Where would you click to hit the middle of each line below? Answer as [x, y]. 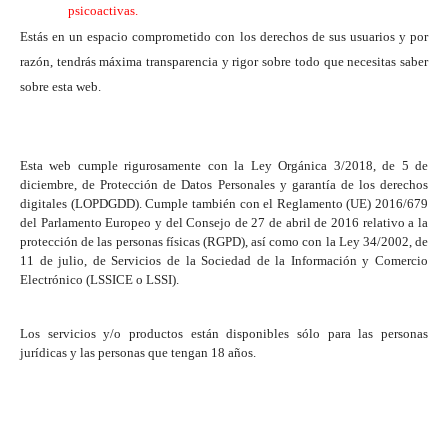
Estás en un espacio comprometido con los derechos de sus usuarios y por [224, 37]
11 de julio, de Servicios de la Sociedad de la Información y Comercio [224, 261]
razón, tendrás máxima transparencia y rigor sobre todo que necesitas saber [224, 62]
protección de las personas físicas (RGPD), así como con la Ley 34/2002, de [224, 242]
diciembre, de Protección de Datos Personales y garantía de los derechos [224, 185]
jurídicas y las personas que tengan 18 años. [138, 353]
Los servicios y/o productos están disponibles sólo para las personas [224, 334]
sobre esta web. [60, 87]
